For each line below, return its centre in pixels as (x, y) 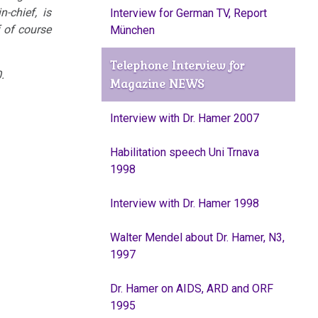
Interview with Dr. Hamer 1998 (184, 203)
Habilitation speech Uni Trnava (184, 152)
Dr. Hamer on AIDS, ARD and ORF (191, 289)
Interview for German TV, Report (188, 13)
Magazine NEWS (157, 84)
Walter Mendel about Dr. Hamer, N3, (197, 237)
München (132, 30)
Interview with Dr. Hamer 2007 (184, 118)
